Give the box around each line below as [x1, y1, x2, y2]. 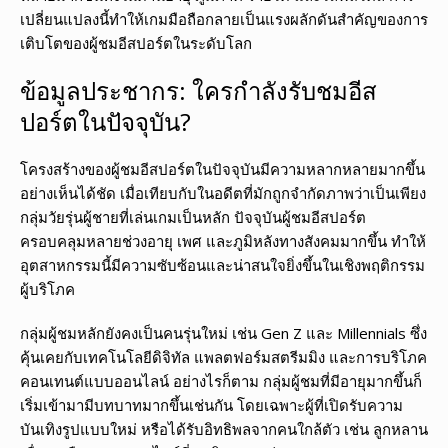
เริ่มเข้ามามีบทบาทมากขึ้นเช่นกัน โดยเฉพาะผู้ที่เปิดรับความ [20, 395, 403, 416]
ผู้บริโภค [20, 279, 75, 300]
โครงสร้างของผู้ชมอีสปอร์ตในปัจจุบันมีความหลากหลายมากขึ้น [20, 159, 425, 180]
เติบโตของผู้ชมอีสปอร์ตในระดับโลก [20, 33, 252, 54]
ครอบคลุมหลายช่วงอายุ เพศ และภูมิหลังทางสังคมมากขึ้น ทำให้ [20, 231, 426, 252]
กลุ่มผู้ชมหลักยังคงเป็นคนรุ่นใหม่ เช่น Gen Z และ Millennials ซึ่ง [20, 323, 427, 344]
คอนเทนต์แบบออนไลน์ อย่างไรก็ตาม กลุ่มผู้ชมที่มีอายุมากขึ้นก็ [20, 371, 422, 392]
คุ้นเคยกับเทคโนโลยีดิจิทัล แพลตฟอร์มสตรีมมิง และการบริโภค [20, 347, 427, 368]
